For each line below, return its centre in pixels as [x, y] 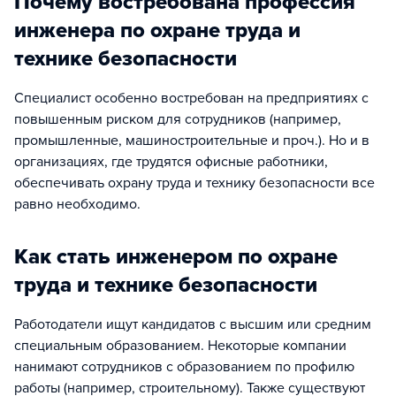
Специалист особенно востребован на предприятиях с [191, 98]
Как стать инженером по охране [176, 257]
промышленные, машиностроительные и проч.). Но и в [192, 141]
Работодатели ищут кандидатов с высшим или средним [193, 324]
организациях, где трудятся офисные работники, [171, 162]
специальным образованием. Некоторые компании [180, 346]
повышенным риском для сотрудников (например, [178, 119]
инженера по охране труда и [157, 30]
